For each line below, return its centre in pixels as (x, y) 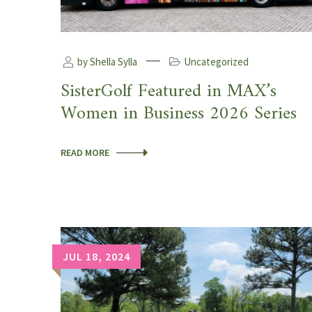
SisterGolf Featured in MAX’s (169, 91)
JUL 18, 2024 (96, 256)
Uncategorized (216, 61)
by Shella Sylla (106, 61)
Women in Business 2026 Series (179, 114)
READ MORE (85, 152)
